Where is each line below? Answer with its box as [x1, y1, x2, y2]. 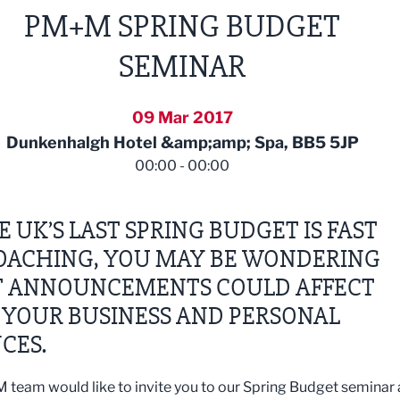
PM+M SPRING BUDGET [24, 7, 340, 46]
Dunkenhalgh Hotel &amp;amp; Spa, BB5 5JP [5, 133, 359, 152]
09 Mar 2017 [131, 108, 233, 127]
